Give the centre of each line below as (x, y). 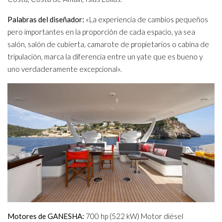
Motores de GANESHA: (47, 216)
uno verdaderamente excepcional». (65, 69)
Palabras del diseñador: (46, 19)
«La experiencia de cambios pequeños (146, 19)
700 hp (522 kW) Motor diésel (135, 216)
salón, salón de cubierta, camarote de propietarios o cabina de (108, 44)
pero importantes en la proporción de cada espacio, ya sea (101, 31)
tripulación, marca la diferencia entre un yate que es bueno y (105, 56)
